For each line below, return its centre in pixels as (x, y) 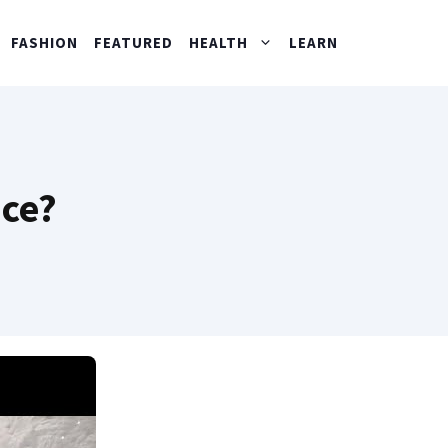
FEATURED (133, 42)
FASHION (44, 42)
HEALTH (218, 42)
